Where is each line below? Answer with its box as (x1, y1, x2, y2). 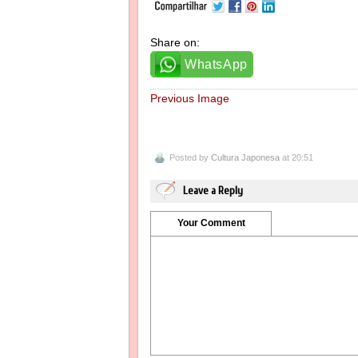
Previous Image (150, 91, 229, 105)
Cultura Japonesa (211, 153, 280, 163)
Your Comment (177, 217, 245, 229)
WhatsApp (185, 57, 248, 71)
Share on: (150, 35, 200, 49)
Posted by (169, 153, 211, 163)
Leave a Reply (183, 185, 243, 198)
